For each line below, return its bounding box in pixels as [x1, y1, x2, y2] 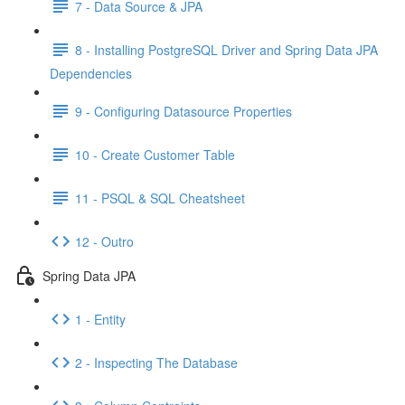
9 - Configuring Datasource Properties [75, 101, 292, 120]
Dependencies [50, 64, 132, 82]
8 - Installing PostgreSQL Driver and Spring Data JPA [75, 40, 378, 59]
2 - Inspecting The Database [75, 353, 238, 372]
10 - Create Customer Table [75, 145, 235, 164]
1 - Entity [75, 309, 126, 328]
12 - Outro [75, 231, 134, 250]
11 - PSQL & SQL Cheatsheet [75, 188, 245, 207]
